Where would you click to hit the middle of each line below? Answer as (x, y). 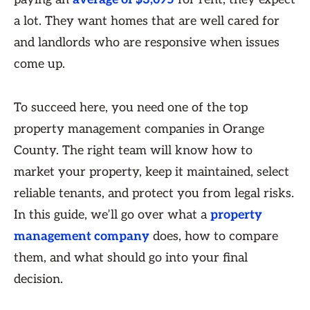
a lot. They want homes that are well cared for (147, 21)
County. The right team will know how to (133, 151)
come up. (41, 64)
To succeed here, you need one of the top (131, 108)
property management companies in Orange (139, 129)
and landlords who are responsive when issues (147, 43)
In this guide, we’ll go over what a (112, 215)
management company (82, 236)
